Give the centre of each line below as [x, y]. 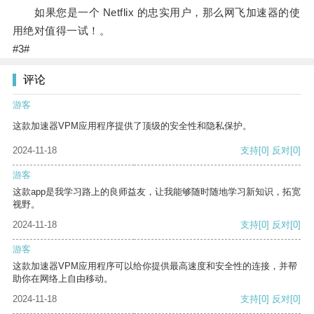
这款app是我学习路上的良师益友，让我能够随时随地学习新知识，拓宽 [157, 192]
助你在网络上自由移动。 [63, 279]
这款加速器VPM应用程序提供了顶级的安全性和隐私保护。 [132, 126]
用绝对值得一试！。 [61, 31]
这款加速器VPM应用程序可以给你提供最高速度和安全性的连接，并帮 [155, 266]
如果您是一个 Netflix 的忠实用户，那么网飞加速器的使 [156, 13]
